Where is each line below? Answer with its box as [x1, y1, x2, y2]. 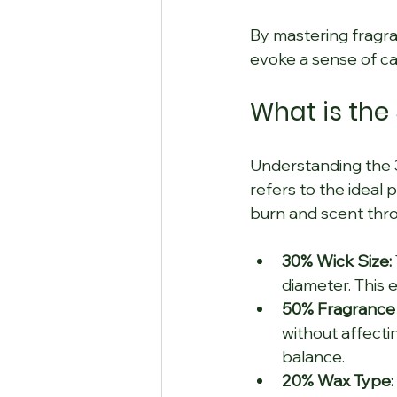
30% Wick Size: [282, 250, 392, 271]
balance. [282, 346, 345, 367]
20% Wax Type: [282, 370, 393, 391]
